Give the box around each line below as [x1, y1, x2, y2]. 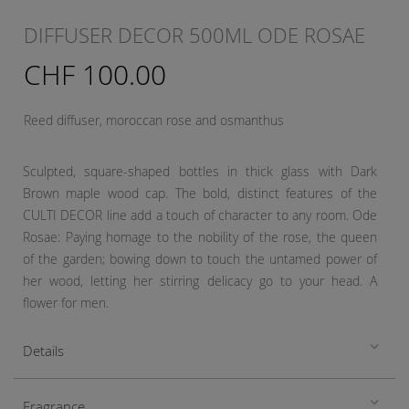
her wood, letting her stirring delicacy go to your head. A [23, 272, 377, 290]
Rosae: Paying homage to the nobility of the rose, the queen [23, 228, 377, 246]
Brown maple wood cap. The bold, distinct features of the [23, 184, 377, 203]
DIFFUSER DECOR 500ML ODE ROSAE [24, 22, 365, 49]
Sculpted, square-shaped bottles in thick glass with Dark [23, 163, 377, 181]
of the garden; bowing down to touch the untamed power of [23, 250, 377, 268]
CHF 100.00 [24, 57, 166, 94]
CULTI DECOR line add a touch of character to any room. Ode [23, 206, 377, 225]
